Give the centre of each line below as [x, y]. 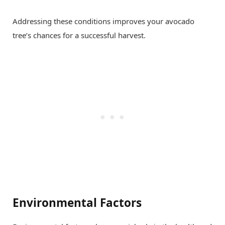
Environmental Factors [77, 203]
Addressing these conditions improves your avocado [103, 21]
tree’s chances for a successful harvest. [79, 35]
